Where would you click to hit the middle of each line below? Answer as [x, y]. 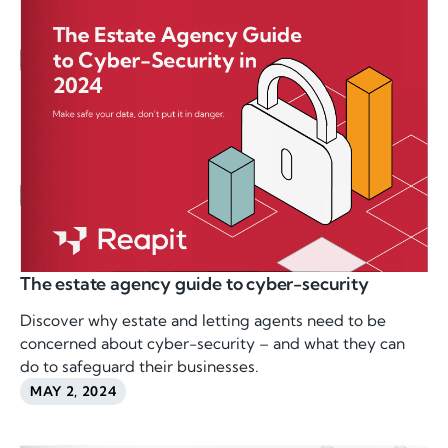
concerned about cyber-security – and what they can [213, 344]
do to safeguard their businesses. [140, 367]
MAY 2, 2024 [73, 391]
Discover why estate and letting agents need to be [203, 321]
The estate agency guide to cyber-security [194, 283]
